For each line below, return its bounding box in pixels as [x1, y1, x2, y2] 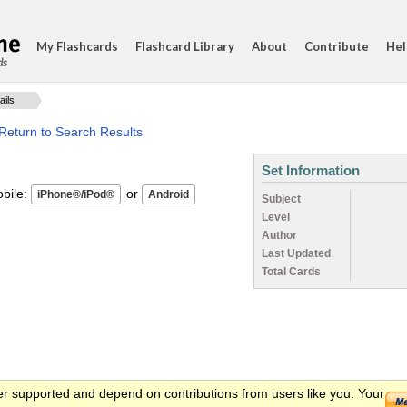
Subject [262, 193, 301, 205]
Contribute [304, 39, 369, 54]
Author [262, 229, 297, 242]
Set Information [262, 163, 360, 178]
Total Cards [262, 265, 321, 278]
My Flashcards [36, 39, 118, 54]
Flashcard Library [135, 39, 234, 54]
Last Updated [262, 247, 331, 260]
